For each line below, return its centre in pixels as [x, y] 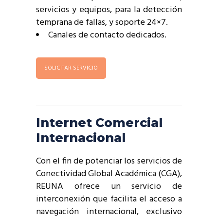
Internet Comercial [99, 122]
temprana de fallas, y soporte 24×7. [102, 22]
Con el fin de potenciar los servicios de [109, 161]
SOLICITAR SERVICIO [71, 68]
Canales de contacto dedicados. [107, 35]
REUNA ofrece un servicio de [109, 186]
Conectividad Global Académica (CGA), [109, 174]
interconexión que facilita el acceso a [109, 199]
